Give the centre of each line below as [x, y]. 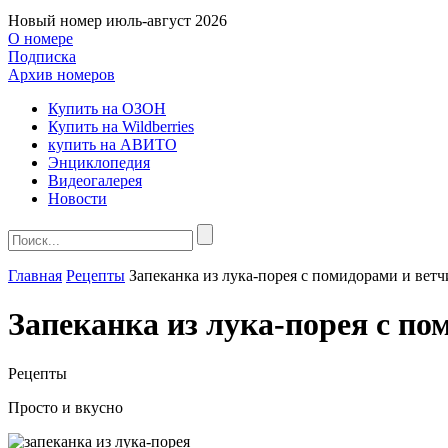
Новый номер [55, 20]
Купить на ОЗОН [107, 108]
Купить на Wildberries [121, 126]
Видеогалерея [95, 180]
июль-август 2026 [166, 20]
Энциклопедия [99, 162]
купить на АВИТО [112, 144]
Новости [77, 198]
